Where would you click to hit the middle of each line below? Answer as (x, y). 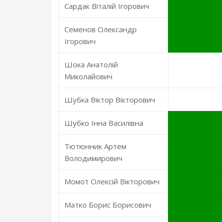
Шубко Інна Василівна (104, 123)
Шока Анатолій (91, 64)
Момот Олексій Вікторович (112, 181)
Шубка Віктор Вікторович (110, 100)
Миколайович (89, 76)
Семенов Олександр (101, 29)
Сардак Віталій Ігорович (107, 6)
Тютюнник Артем (96, 146)
